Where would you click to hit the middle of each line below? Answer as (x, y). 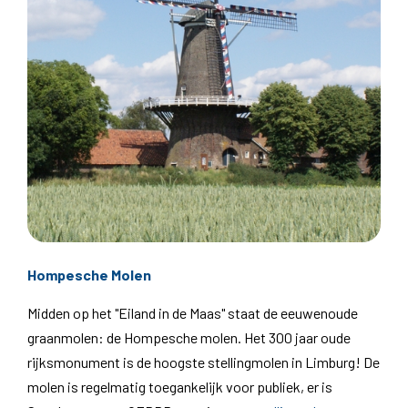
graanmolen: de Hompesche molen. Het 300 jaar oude (189, 337)
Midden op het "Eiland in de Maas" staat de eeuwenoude (193, 312)
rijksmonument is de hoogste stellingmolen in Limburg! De (204, 362)
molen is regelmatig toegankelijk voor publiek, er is (180, 386)
